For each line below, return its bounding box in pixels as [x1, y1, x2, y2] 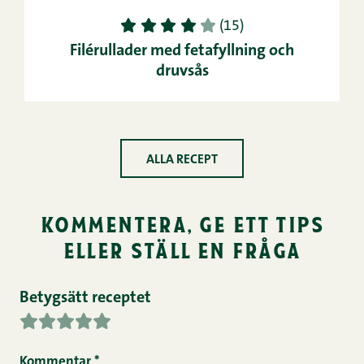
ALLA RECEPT [146, 154, 218, 167]
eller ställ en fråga [63, 235, 301, 264]
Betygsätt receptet [19, 290, 151, 307]
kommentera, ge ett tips [40, 209, 324, 238]
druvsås [155, 63, 209, 80]
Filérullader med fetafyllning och [70, 43, 294, 60]
